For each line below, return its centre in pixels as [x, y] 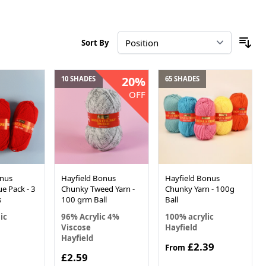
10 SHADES [79, 79]
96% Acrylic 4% [91, 216]
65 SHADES [182, 79]
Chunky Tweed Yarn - [98, 189]
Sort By [95, 42]
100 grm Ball [84, 199]
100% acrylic [189, 216]
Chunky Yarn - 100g [199, 189]
